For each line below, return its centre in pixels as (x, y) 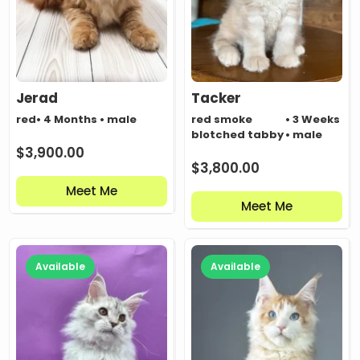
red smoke (222, 119)
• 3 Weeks (313, 119)
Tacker (216, 98)
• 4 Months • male (87, 119)
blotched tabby (237, 135)
